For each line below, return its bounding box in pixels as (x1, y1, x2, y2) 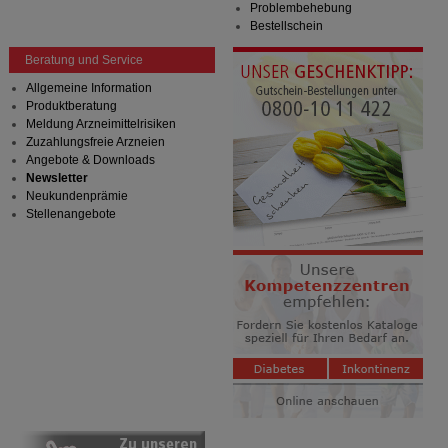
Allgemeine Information (25, 80, 152, 95)
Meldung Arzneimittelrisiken (25, 116, 176, 131)
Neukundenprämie (25, 188, 128, 203)
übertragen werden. (50, 2, 177, 20)
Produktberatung (25, 98, 117, 113)
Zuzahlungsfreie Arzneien (25, 134, 165, 149)
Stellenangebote (25, 206, 116, 221)
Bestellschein (249, 18, 323, 33)
